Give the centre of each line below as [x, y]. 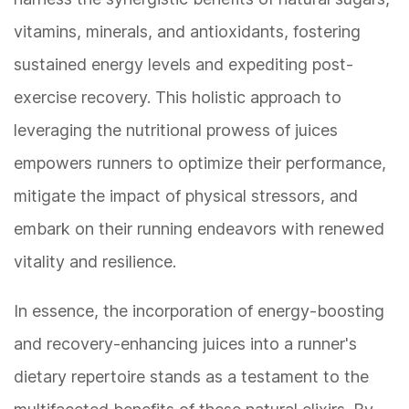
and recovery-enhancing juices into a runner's [185, 344]
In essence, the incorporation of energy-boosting [199, 311]
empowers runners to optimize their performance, [200, 163]
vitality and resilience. [95, 262]
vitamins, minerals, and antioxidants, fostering [187, 32]
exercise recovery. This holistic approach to [178, 98]
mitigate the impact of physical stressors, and [186, 196]
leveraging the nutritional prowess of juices [176, 131]
